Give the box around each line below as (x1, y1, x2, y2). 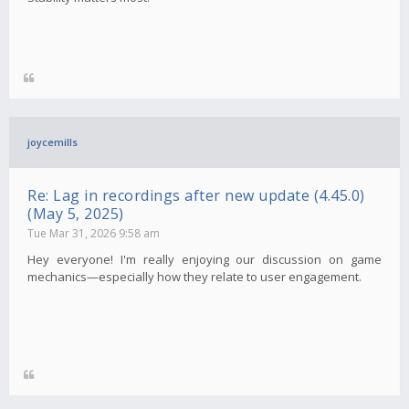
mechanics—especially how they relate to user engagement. (27, 267, 362, 285)
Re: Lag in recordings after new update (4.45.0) (27, 184, 365, 205)
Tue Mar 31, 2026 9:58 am (27, 225, 160, 241)
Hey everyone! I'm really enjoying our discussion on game (27, 250, 382, 267)
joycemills (27, 134, 78, 149)
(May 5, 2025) (27, 203, 124, 224)
